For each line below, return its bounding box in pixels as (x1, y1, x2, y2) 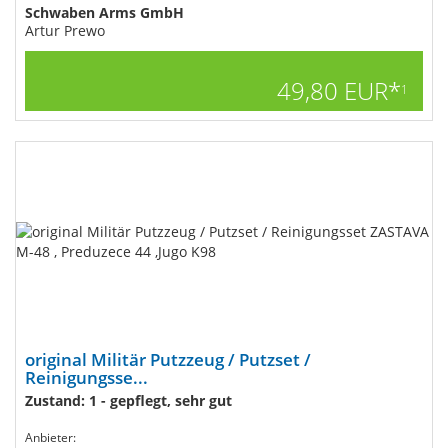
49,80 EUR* (277, 74, 401, 107)
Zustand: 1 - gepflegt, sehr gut (25, 391, 232, 410)
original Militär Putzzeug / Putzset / (25, 348, 311, 371)
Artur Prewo (25, 21, 105, 40)
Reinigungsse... (25, 366, 148, 389)
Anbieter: (25, 429, 76, 446)
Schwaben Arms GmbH (25, 3, 184, 22)
